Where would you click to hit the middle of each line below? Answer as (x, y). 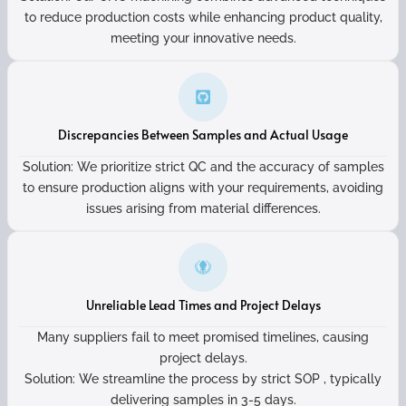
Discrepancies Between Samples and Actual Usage (203, 135)
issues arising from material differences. (203, 208)
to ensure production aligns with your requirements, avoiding (203, 188)
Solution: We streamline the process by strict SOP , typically (203, 379)
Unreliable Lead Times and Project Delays (203, 305)
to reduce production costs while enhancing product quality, (203, 17)
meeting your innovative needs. (203, 38)
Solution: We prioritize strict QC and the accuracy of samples (203, 167)
